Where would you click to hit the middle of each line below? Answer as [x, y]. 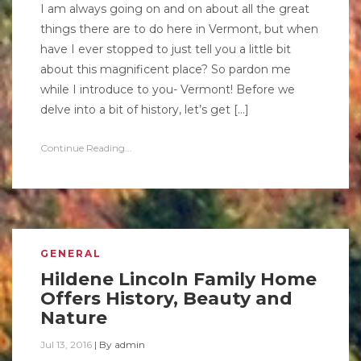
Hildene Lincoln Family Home [178, 279]
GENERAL [71, 253]
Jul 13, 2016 [66, 344]
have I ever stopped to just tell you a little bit [166, 49]
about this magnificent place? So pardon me [166, 69]
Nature [74, 318]
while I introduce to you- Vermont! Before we [168, 89]
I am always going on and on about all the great [175, 9]
